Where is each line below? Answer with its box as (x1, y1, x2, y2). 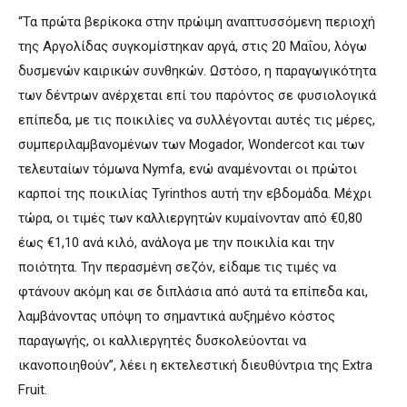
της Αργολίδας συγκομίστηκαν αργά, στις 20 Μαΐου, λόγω (18, 38, 367, 55)
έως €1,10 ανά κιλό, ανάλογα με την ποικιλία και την (18, 234, 334, 252)
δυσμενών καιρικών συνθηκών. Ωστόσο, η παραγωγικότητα (18, 63, 376, 80)
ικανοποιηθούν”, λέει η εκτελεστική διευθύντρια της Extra (18, 357, 372, 374)
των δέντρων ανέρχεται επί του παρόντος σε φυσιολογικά (18, 87, 376, 104)
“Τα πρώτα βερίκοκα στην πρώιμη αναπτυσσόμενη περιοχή (18, 14, 375, 31)
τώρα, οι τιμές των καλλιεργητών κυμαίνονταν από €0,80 (18, 210, 362, 227)
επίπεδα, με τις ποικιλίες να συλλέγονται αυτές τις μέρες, (18, 112, 375, 129)
